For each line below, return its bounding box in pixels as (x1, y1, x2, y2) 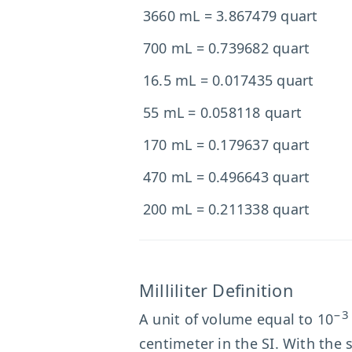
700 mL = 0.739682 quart (143, 38, 310, 57)
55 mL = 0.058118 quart (143, 103, 302, 122)
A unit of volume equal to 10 (139, 310, 334, 328)
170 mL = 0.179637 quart (143, 135, 310, 154)
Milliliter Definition (139, 279, 293, 302)
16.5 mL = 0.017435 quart (143, 71, 314, 90)
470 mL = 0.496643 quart (143, 167, 310, 186)
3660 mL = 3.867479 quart (143, 6, 318, 25)
